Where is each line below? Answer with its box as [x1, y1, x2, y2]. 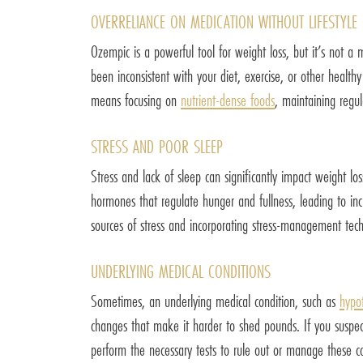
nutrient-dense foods [181, 88, 275, 112]
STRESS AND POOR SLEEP [91, 133, 223, 159]
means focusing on [91, 88, 181, 112]
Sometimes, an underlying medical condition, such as [91, 288, 340, 313]
